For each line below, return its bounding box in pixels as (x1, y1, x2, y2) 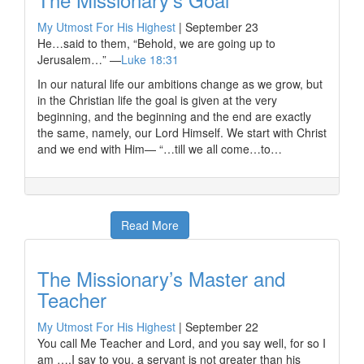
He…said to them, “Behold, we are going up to (37, 35, 275, 51)
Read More (121, 217, 179, 233)
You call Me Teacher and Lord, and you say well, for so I (37, 335, 326, 351)
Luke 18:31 (121, 51, 179, 67)
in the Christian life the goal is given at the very (37, 92, 277, 108)
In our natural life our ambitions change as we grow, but (37, 76, 323, 92)
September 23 (185, 19, 258, 35)
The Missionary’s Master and (37, 264, 285, 292)
